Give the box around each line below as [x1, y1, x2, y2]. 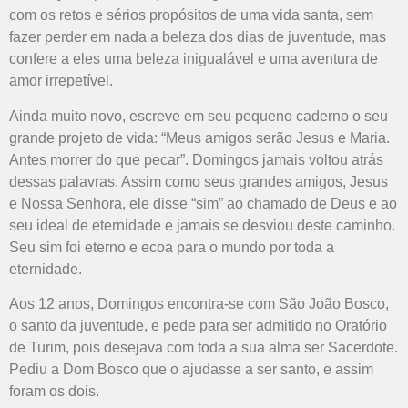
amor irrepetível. [9, 73, 113, 89]
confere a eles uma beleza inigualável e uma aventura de [9, 51, 378, 67]
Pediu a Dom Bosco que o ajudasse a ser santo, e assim [9, 362, 373, 378]
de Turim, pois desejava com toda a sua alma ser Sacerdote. [9, 340, 398, 356]
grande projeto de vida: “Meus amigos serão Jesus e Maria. [9, 129, 390, 146]
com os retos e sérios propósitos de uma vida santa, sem [9, 7, 373, 24]
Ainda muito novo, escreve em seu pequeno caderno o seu [9, 107, 388, 124]
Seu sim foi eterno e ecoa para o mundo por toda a [9, 239, 334, 255]
